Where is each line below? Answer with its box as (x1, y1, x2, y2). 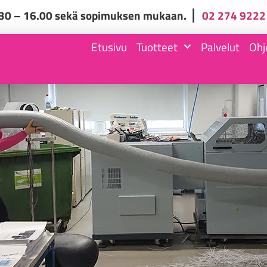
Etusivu (91, 38, 127, 55)
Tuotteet (136, 38, 178, 55)
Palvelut (200, 38, 240, 55)
